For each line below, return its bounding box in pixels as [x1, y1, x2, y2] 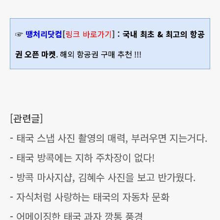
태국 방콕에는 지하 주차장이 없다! [16, 150, 155, 165]
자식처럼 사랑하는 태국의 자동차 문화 [16, 190, 169, 204]
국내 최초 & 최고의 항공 [122, 28, 205, 40]
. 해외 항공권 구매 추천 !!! [56, 48, 141, 60]
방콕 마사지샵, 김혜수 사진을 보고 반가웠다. [16, 170, 196, 184]
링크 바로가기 [65, 28, 112, 40]
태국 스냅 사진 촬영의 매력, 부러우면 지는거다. [16, 131, 208, 145]
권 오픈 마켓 [15, 48, 56, 60]
